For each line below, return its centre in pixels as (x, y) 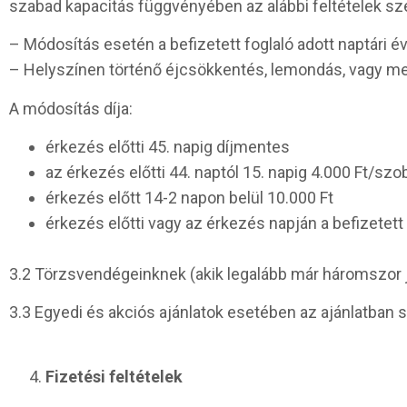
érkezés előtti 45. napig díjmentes (168, 147)
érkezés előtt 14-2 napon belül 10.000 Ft (189, 198)
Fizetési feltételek (114, 376)
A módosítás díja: (71, 108)
